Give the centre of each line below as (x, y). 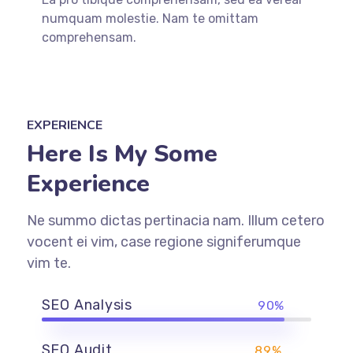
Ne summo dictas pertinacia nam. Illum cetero (175, 220)
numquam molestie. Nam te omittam (150, 18)
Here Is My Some (122, 154)
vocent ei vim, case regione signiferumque (163, 242)
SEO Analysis (87, 305)
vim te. (48, 263)
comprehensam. (89, 37)
